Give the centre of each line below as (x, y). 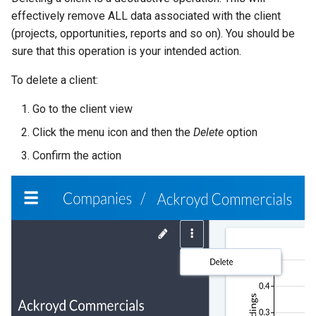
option (241, 132)
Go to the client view (83, 109)
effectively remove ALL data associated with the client (146, 16)
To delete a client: (55, 80)
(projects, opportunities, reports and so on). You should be (153, 33)
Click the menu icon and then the (113, 132)
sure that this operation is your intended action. (126, 51)
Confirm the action (77, 155)
